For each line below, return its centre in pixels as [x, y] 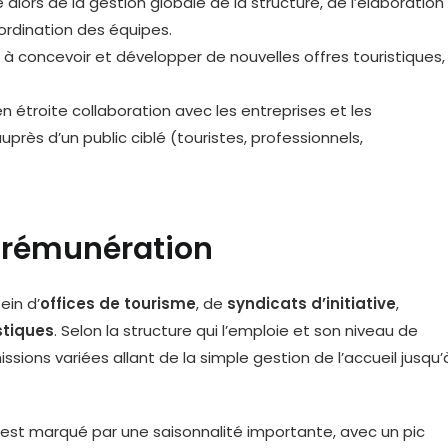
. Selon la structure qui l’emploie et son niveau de [236, 330]
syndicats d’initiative [311, 303]
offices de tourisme [118, 303]
